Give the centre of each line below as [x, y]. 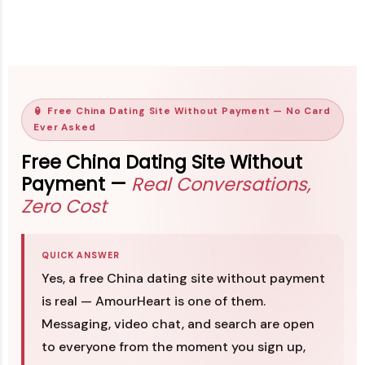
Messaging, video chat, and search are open [178, 323]
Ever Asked [65, 128]
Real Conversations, [221, 185]
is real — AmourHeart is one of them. [153, 301]
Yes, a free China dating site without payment [183, 278]
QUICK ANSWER [81, 255]
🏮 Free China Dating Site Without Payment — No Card [182, 111]
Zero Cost [64, 207]
